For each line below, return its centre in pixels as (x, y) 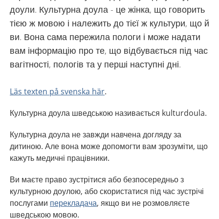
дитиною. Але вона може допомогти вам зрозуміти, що (109, 146)
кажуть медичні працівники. (60, 158)
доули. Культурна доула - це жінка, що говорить (107, 9)
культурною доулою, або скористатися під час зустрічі (107, 191)
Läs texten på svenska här (57, 91)
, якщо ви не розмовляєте (143, 203)
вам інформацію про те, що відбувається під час (109, 50)
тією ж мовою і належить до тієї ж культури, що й (109, 23)
